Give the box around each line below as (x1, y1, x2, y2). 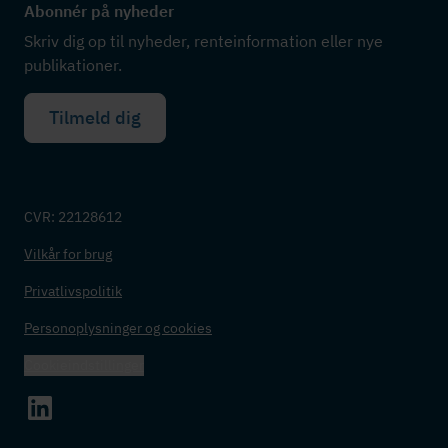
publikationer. (24, 54, 122, 75)
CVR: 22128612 (24, 207, 122, 226)
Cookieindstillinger (24, 355, 144, 374)
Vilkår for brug (24, 244, 112, 263)
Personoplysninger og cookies (24, 318, 212, 337)
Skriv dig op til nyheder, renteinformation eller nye (24, 30, 383, 51)
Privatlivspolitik (24, 281, 122, 300)
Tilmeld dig (49, 105, 141, 129)
